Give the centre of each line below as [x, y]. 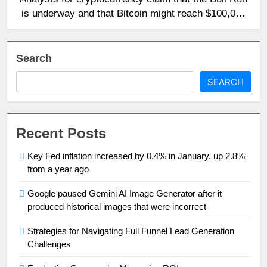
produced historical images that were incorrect [117, 206]
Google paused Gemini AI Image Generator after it [125, 193]
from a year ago [58, 169]
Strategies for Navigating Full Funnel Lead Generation [131, 231]
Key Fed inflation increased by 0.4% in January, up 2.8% [136, 156]
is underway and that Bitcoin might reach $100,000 [133, 13]
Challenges [49, 244]
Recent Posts [61, 133]
